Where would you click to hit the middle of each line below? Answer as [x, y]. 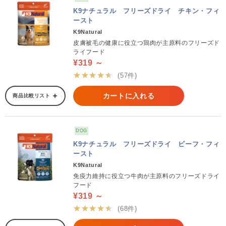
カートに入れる [129, 96]
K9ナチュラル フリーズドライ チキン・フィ [147, 11]
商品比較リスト [32, 96]
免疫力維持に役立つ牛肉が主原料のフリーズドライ [147, 176]
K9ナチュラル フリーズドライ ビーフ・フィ [147, 144]
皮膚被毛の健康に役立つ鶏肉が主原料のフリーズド [147, 43]
